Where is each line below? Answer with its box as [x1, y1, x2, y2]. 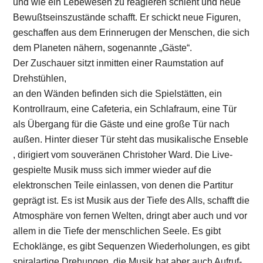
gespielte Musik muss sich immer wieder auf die [13, 164, 212, 175]
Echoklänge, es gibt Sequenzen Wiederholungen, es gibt [13, 241, 250, 251]
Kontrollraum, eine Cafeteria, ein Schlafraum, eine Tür [13, 103, 237, 114]
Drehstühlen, [13, 73, 67, 83]
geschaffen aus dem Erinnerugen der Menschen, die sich [13, 27, 250, 38]
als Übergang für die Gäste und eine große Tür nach [13, 119, 230, 129]
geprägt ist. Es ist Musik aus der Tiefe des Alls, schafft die [13, 195, 250, 205]
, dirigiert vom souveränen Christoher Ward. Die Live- [13, 149, 233, 160]
